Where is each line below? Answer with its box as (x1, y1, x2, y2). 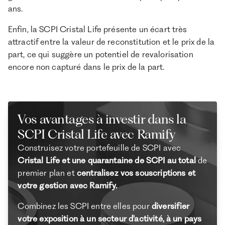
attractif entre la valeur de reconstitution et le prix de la (8, 36, 215, 47)
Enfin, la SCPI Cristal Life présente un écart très (8, 24, 187, 34)
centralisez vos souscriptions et (76, 167, 195, 178)
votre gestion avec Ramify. (18, 180, 118, 190)
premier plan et (18, 167, 77, 178)
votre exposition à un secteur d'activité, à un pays (18, 213, 202, 223)
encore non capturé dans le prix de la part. (8, 61, 165, 72)
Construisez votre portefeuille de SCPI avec (18, 142, 181, 153)
